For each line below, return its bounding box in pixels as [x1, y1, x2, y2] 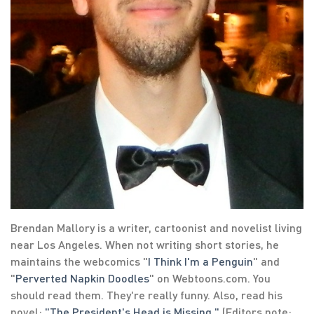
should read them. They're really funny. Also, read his [11, 287, 282, 301]
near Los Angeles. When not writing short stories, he [11, 237, 279, 251]
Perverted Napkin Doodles [15, 271, 149, 285]
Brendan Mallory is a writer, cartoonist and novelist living [11, 220, 302, 234]
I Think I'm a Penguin [148, 254, 253, 268]
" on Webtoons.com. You [149, 271, 271, 285]
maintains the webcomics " [11, 254, 148, 268]
